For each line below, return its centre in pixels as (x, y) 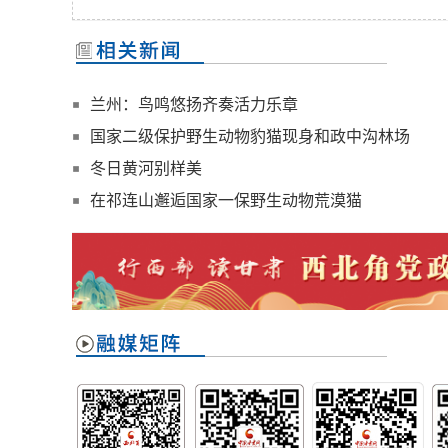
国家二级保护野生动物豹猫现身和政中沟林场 (250, 137)
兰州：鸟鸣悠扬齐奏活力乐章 (194, 105)
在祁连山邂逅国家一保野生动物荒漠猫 (226, 201)
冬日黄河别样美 (146, 169)
